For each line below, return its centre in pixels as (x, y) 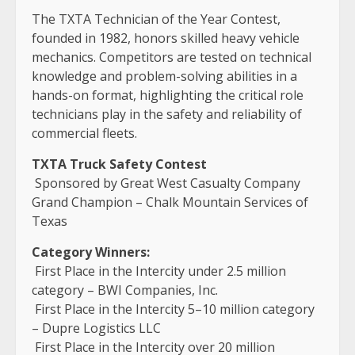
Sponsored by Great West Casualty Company (168, 183)
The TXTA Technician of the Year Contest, (156, 19)
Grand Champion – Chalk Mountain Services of (170, 202)
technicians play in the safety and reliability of (167, 114)
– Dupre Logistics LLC (98, 328)
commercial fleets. (86, 133)
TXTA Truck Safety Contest (121, 164)
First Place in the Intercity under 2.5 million (159, 271)
